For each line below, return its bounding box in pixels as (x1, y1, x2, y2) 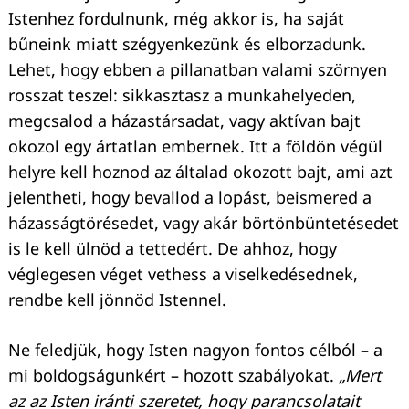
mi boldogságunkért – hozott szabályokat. (8, 363, 339, 386)
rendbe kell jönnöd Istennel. (8, 288, 226, 310)
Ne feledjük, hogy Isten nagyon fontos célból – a (8, 338, 383, 361)
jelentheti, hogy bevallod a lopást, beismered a (8, 185, 372, 208)
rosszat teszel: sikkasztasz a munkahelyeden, (8, 83, 356, 106)
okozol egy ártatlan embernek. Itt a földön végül (8, 134, 383, 157)
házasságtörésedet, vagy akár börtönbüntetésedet (8, 211, 399, 234)
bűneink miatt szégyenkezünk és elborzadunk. (8, 32, 366, 55)
